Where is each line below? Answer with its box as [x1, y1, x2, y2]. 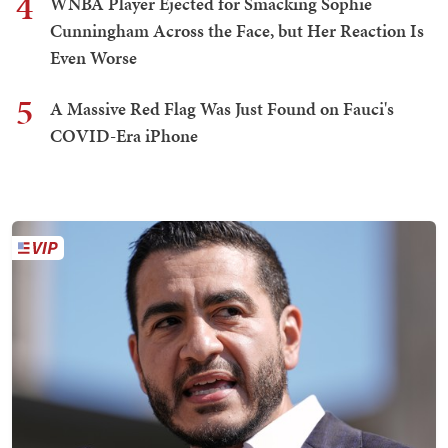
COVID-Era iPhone [50, 123, 198, 149]
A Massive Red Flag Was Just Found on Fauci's [50, 96, 394, 122]
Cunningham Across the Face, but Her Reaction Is [50, 18, 424, 44]
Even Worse [50, 45, 137, 71]
